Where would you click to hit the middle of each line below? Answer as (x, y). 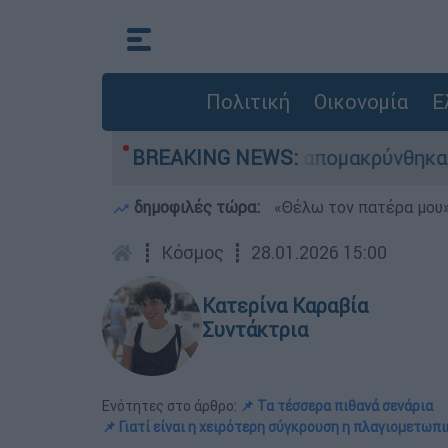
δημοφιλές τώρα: (197, 207)
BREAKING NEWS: (215, 157)
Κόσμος (192, 252)
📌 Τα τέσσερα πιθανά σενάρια (336, 406)
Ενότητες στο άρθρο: (171, 406)
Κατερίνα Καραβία (285, 305)
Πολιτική (247, 101)
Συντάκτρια (255, 329)
